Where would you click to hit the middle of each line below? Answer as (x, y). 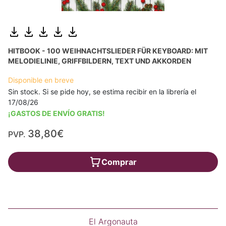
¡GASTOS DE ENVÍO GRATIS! (56, 114)
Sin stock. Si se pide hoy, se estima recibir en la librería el (102, 92)
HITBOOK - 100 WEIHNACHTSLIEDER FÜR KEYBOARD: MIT (108, 51)
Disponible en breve (41, 80)
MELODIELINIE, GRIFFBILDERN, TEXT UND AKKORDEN (100, 61)
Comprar (119, 162)
